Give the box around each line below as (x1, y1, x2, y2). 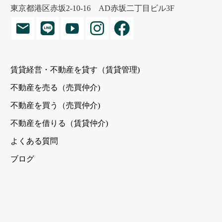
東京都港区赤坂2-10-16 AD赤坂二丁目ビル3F (10, 3, 174, 12)
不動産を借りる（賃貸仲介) (10, 118, 108, 127)
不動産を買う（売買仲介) (10, 101, 100, 110)
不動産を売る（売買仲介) (10, 83, 100, 92)
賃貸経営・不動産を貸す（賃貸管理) (10, 65, 140, 74)
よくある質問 (10, 136, 58, 145)
